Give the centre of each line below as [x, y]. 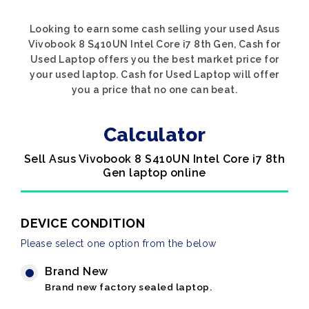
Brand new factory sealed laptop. [128, 287]
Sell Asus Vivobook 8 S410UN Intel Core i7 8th [154, 159]
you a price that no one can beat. [154, 90]
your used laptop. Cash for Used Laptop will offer [154, 74]
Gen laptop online [154, 173]
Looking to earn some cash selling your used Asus [154, 29]
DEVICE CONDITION [83, 223]
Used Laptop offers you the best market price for [154, 59]
